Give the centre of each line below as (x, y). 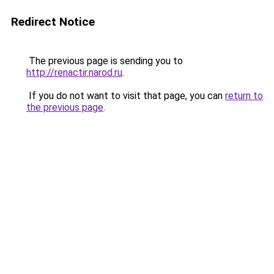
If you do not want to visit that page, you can (126, 96)
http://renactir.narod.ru (74, 72)
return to (244, 96)
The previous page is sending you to (105, 61)
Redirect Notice (53, 22)
